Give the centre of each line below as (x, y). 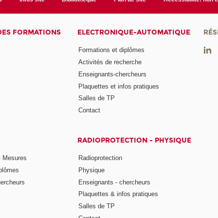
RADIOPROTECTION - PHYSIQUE (135, 141)
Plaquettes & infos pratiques (118, 194)
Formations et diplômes (112, 50)
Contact (90, 110)
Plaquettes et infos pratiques (119, 86)
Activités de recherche (110, 62)
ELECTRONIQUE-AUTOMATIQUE (134, 33)
